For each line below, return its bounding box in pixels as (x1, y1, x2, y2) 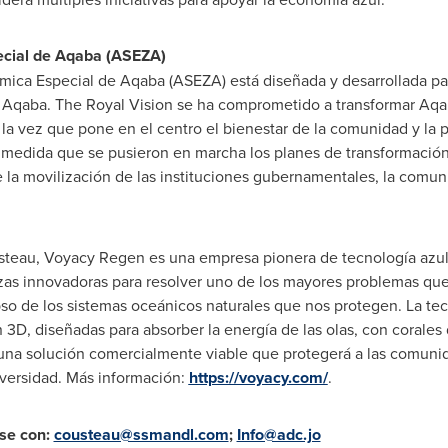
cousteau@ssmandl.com (53, 423, 229, 446)
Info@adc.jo (236, 423, 321, 446)
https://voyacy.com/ (188, 366, 328, 389)
